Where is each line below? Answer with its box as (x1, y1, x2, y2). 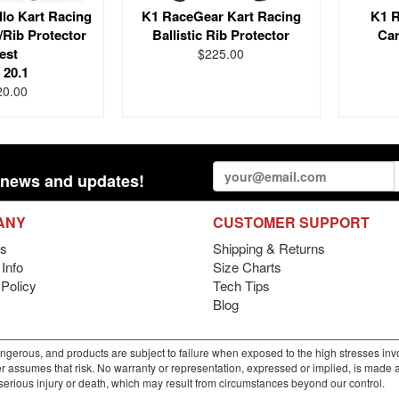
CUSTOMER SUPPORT (213, 212, 370, 232)
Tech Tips (213, 276, 270, 295)
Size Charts (213, 257, 281, 276)
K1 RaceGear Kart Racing (141, 6, 301, 26)
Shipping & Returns (213, 239, 325, 257)
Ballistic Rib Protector (152, 25, 290, 45)
